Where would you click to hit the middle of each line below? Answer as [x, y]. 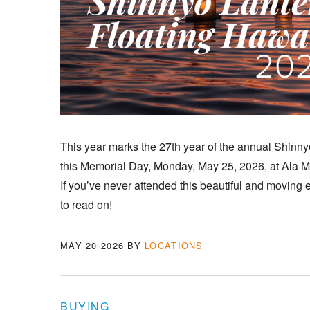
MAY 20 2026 [92, 246]
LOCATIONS [174, 246]
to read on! [86, 205]
